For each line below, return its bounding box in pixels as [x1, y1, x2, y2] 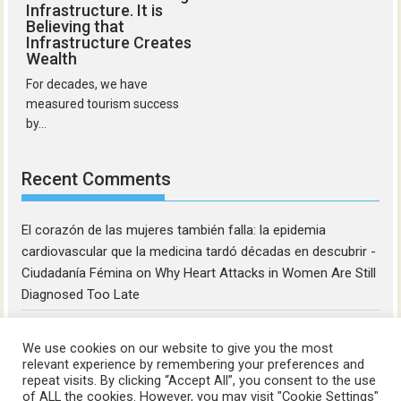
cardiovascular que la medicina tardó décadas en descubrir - [21, 243, 377, 260]
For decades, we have [26, 76, 149, 91]
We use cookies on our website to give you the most [22, 340, 333, 356]
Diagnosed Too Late [21, 286, 141, 303]
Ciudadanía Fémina [21, 265, 133, 282]
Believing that [26, 16, 125, 36]
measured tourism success [26, 96, 180, 111]
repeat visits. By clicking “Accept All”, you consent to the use [22, 372, 376, 388]
